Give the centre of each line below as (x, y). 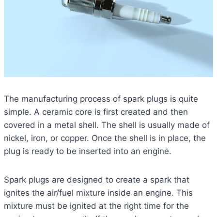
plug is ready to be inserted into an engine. (88, 151)
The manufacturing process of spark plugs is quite (101, 99)
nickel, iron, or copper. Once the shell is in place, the (105, 138)
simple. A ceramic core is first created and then (96, 112)
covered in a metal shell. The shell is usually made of (107, 125)
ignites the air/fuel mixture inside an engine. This (98, 193)
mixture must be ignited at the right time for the (96, 206)
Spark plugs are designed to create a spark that (97, 180)
